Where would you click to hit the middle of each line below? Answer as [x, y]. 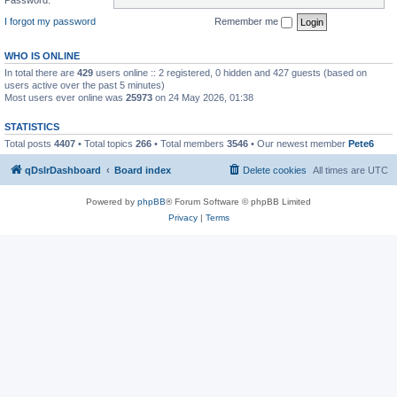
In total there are [41, 72]
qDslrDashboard [63, 170]
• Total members [189, 143]
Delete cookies [275, 170]
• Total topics [105, 143]
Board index [143, 170]
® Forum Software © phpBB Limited [238, 202]
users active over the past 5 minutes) [85, 85]
